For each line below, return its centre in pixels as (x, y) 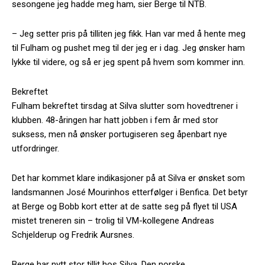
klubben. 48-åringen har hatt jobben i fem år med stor (115, 120)
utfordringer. (35, 148)
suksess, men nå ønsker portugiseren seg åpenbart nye (119, 134)
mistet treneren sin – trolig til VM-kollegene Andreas (113, 220)
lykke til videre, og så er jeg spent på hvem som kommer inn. (128, 62)
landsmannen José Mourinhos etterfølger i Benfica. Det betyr (130, 192)
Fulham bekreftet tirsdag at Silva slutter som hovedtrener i (125, 106)
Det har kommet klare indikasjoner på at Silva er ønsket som (128, 178)
